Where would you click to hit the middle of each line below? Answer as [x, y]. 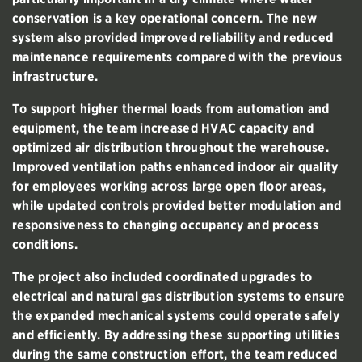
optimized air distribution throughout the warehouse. [171, 147]
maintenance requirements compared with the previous [177, 57]
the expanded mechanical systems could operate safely [176, 315]
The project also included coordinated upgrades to [162, 276]
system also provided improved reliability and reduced [173, 37]
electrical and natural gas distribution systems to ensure [179, 296]
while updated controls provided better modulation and [177, 205]
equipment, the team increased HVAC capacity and [163, 128]
